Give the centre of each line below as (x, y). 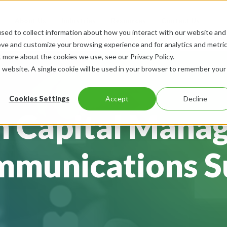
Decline (195, 99)
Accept (117, 99)
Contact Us (180, 21)
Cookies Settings (39, 99)
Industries (78, 21)
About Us (30, 21)
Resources (128, 21)
